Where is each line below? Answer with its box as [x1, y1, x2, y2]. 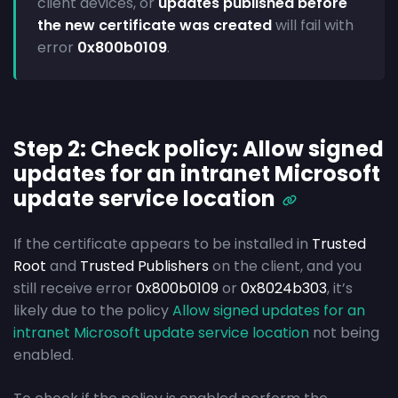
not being [309, 322, 379, 343]
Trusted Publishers [80, 255, 209, 276]
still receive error [13, 277, 136, 298]
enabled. [13, 344, 74, 365]
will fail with [272, 14, 354, 36]
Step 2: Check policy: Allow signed [13, 133, 384, 163]
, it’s [327, 277, 353, 298]
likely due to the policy [13, 299, 172, 321]
